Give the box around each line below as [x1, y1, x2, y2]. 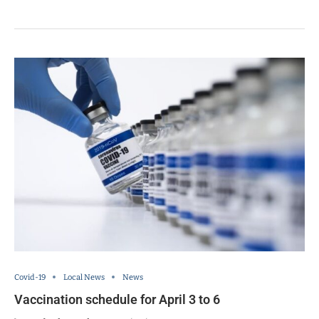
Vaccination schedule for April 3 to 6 [14, 291, 220, 307]
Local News [63, 272, 105, 282]
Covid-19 [14, 272, 46, 282]
